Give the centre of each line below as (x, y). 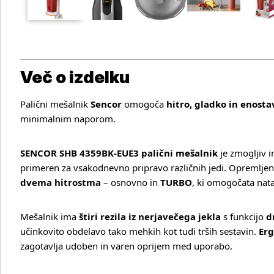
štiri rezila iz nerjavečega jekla (150, 217)
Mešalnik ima (50, 217)
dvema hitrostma (61, 182)
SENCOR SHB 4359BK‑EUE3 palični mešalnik (119, 153)
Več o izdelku (75, 77)
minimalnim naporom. (68, 119)
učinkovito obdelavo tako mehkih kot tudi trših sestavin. (139, 231)
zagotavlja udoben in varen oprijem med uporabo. (126, 246)
